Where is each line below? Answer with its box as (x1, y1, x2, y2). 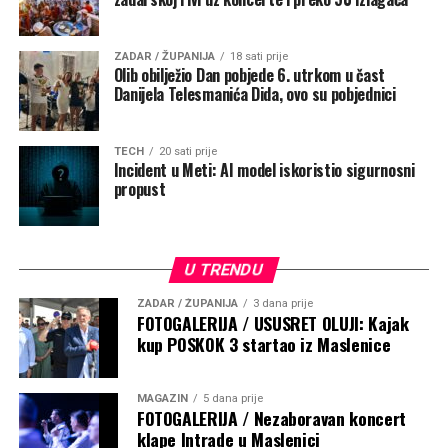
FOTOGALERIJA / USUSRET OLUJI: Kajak (136, 310, 409, 337)
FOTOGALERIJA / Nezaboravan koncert (136, 405, 406, 432)
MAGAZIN (136, 392, 188, 406)
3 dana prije (252, 297, 313, 311)
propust (113, 177, 166, 202)
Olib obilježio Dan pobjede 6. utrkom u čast (113, 63, 385, 88)
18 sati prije (229, 50, 288, 64)
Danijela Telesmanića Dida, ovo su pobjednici (113, 82, 396, 107)
